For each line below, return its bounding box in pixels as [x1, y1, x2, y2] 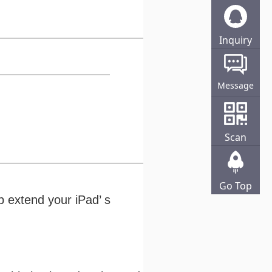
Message [217, 80, 254, 91]
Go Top [219, 179, 252, 192]
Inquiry [219, 33, 252, 47]
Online [220, 49, 251, 62]
